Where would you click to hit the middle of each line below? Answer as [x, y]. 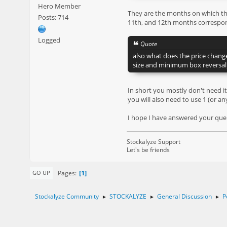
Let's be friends [148, 150]
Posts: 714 [53, 17]
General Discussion [184, 196]
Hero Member [59, 6]
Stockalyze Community [67, 196]
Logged [49, 40]
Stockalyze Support [154, 142]
